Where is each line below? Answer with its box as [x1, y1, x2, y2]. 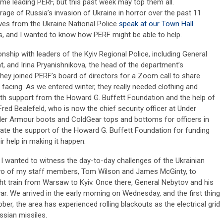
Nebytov [162, 177, 188, 187]
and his [188, 177, 214, 187]
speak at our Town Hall [119, 19, 193, 28]
